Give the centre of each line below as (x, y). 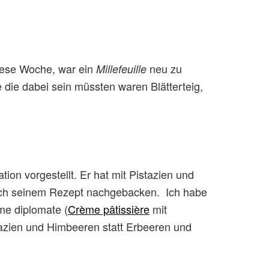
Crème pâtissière (109, 209)
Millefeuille (121, 69)
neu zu (164, 68)
